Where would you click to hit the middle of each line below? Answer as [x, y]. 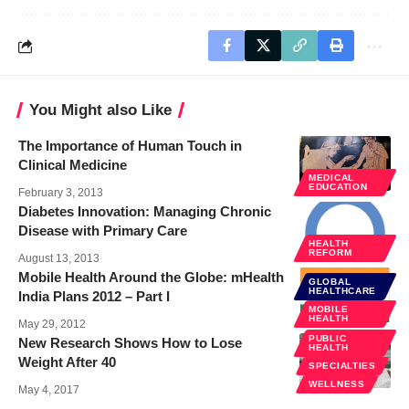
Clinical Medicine [73, 165]
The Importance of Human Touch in [130, 146]
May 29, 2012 [52, 324]
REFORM [330, 252]
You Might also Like [100, 110]
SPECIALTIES [342, 366]
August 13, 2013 [59, 258]
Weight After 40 [67, 362]
